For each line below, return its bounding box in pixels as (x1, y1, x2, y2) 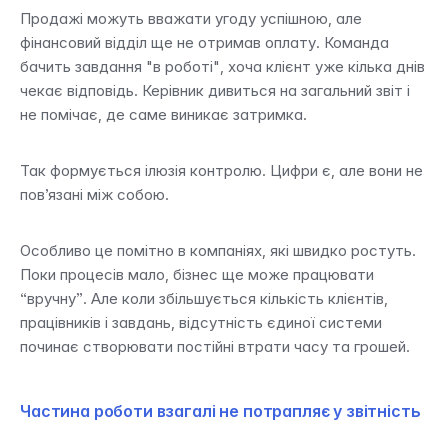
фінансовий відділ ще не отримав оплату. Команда (20, 33, 389, 52)
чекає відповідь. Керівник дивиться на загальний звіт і (20, 81, 410, 100)
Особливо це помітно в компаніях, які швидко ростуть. (20, 241, 416, 260)
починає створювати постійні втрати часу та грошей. (20, 337, 410, 356)
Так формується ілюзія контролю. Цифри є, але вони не (20, 161, 423, 180)
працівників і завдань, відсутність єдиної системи (20, 313, 382, 332)
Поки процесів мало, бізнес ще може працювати (20, 265, 374, 284)
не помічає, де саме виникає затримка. (20, 105, 307, 124)
